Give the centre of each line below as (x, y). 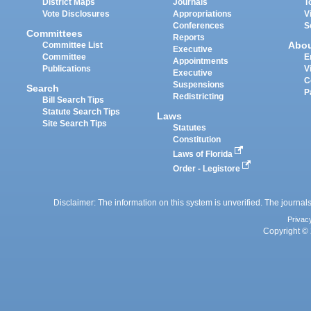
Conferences (199, 25)
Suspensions (199, 84)
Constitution (197, 139)
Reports (189, 37)
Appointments (201, 61)
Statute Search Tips (82, 112)
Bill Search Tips (74, 100)
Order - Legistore (208, 168)
